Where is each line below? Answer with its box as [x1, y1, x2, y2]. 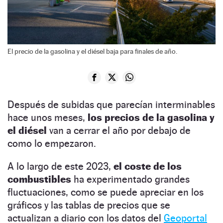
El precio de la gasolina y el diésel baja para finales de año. [7, 47, 177, 55]
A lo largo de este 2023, [7, 160, 113, 172]
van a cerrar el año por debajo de [47, 124, 191, 136]
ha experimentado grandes [71, 173, 190, 185]
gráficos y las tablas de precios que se [7, 199, 170, 211]
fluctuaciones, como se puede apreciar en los [7, 186, 204, 198]
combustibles [7, 173, 71, 185]
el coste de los [113, 160, 182, 172]
